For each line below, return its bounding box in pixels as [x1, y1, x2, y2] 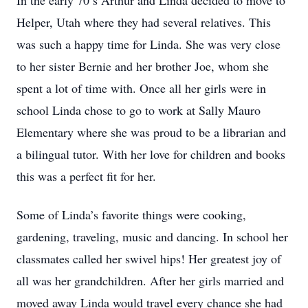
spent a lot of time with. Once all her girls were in [16, 80, 266, 96]
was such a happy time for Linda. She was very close [16, 36, 280, 52]
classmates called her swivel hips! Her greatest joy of [16, 250, 281, 267]
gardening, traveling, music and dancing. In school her [16, 228, 288, 245]
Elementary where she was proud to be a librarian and [16, 124, 286, 140]
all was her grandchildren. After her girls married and [16, 272, 284, 289]
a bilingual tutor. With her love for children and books [16, 146, 285, 162]
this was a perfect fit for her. [16, 168, 156, 184]
